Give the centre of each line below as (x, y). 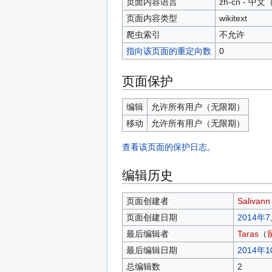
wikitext (233, 18)
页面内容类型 (151, 18)
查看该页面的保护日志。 (169, 147)
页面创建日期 (151, 217)
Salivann (253, 201)
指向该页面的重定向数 (168, 51)
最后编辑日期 (151, 250)
